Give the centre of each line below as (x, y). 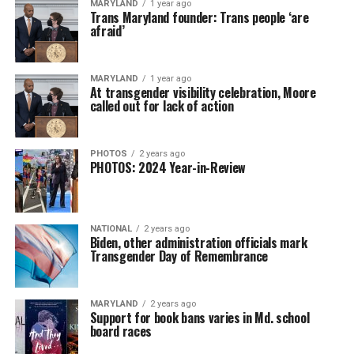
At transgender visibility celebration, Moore (203, 92)
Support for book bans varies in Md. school (200, 318)
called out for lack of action (162, 106)
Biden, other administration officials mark (198, 243)
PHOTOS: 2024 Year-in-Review (168, 168)
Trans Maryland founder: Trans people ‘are (199, 17)
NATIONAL (111, 229)
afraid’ (107, 31)
